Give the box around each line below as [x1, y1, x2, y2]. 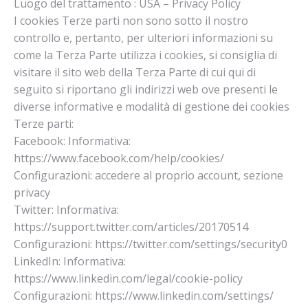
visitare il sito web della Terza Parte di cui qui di [14, 65, 256, 80]
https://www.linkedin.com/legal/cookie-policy [14, 271, 243, 286]
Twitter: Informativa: [14, 202, 119, 217]
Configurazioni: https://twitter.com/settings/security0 [14, 236, 287, 252]
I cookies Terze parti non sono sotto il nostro [14, 13, 248, 28]
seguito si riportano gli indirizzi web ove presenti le [14, 82, 278, 97]
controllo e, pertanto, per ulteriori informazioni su [14, 30, 273, 45]
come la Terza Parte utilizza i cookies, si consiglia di [14, 47, 277, 63]
